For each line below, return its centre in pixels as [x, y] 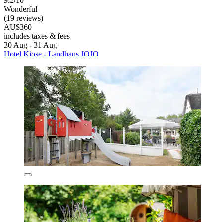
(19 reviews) [24, 18]
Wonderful [21, 9]
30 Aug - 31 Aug [30, 45]
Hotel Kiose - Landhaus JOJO [51, 54]
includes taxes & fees [37, 36]
